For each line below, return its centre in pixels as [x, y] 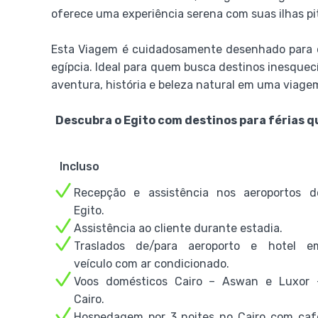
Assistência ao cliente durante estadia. [178, 228]
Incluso [79, 166]
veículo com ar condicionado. [152, 264]
